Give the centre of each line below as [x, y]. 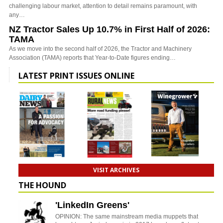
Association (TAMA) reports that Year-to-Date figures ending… [92, 57]
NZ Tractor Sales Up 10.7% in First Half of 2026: [110, 29]
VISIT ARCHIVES [116, 170]
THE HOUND [42, 185]
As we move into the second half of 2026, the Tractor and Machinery [100, 49]
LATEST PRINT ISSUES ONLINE [76, 75]
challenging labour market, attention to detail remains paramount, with [103, 6]
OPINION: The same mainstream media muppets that [126, 217]
